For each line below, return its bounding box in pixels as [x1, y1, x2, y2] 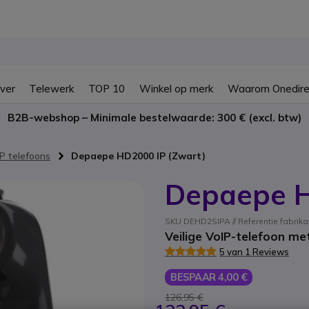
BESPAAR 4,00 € [170, 270, 247, 283]
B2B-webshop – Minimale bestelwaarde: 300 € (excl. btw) [8, 110, 301, 124]
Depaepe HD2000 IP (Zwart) [71, 150, 206, 162]
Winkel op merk [139, 81, 213, 95]
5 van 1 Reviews [219, 246, 289, 257]
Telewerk [29, 81, 74, 95]
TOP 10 [88, 81, 126, 95]
